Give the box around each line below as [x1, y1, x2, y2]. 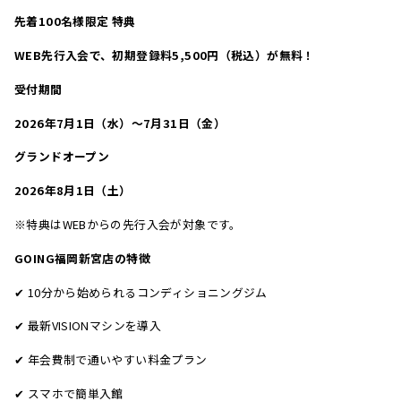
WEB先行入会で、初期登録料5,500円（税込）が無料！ [14, 47, 315, 64]
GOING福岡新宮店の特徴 [14, 249, 150, 267]
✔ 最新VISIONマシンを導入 [14, 317, 162, 335]
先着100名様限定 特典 [14, 13, 136, 30]
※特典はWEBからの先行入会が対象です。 [14, 216, 242, 233]
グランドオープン [14, 148, 110, 166]
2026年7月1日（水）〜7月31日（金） [14, 114, 226, 132]
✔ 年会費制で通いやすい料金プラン [14, 351, 208, 369]
